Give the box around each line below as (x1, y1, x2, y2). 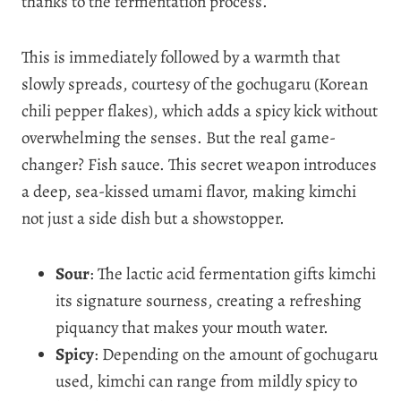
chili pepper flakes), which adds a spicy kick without (21, 98, 378, 123)
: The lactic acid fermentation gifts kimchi (90, 261, 376, 286)
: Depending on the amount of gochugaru (94, 342, 378, 366)
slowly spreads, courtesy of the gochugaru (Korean (21, 72, 368, 96)
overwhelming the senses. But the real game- (21, 125, 336, 149)
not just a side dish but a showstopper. (21, 206, 285, 230)
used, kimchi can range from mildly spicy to (55, 369, 357, 393)
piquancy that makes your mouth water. (55, 315, 328, 339)
